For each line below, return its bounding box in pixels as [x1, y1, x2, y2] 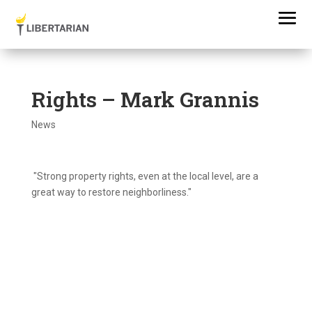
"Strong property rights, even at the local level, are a [31, 171, 258, 182]
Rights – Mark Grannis [31, 86, 259, 113]
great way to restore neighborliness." [31, 187, 192, 198]
